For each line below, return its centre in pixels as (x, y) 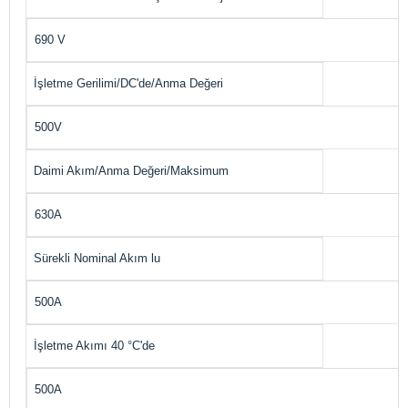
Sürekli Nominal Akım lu (97, 258)
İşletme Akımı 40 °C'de (94, 345)
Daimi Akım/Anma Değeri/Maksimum (131, 170)
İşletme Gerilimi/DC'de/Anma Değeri (128, 83)
